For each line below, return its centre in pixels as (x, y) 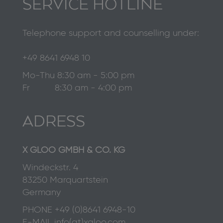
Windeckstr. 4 (50, 168)
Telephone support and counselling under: (111, 34)
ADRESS (54, 122)
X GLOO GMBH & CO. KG (74, 151)
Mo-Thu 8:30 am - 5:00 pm (78, 76)
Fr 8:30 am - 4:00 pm (77, 88)
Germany (42, 193)
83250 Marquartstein (65, 180)
